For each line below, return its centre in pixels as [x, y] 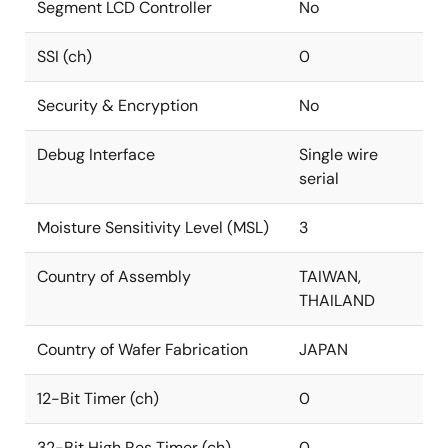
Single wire [338, 154]
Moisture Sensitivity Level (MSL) [153, 227]
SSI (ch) [64, 56]
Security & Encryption [117, 105]
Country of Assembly [114, 276]
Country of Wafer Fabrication [142, 349]
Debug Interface [96, 154]
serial [319, 178]
